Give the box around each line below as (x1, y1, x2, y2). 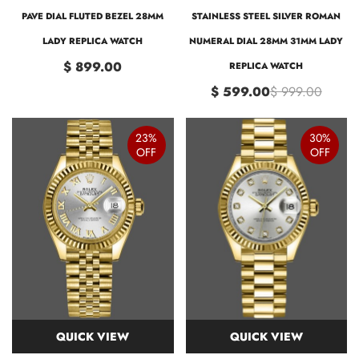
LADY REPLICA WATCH (42, 34, 143, 47)
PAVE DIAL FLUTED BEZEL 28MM (22, 9, 164, 22)
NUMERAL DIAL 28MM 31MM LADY (189, 34, 344, 47)
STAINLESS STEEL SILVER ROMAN (192, 9, 341, 22)
